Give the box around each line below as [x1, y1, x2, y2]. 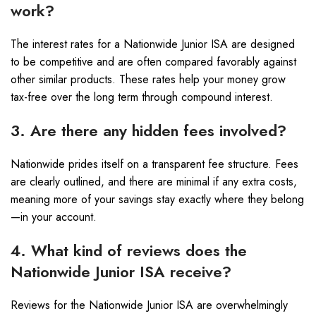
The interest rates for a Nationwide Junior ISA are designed [11, 36, 295, 52]
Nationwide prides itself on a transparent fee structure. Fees [11, 156, 298, 172]
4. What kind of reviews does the [11, 239, 247, 262]
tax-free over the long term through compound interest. [11, 89, 273, 105]
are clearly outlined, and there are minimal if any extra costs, [11, 174, 297, 190]
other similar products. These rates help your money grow [11, 71, 286, 87]
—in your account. [11, 209, 97, 225]
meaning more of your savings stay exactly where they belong [11, 191, 304, 207]
